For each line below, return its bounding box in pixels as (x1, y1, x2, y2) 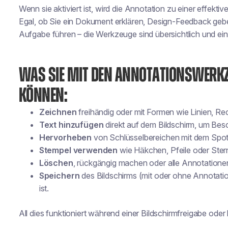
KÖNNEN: (18, 85, 68, 106)
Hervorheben (39, 132, 92, 142)
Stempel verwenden (39, 145, 118, 155)
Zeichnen (39, 107, 77, 117)
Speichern (39, 170, 80, 181)
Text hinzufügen (39, 120, 104, 130)
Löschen (39, 158, 73, 168)
